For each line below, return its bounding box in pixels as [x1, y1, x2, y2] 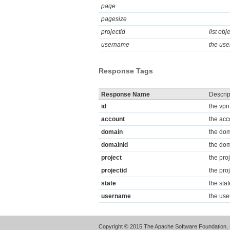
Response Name [101, 91, 150, 98]
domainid [101, 141, 128, 148]
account [101, 116, 125, 123]
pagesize [101, 15, 127, 23]
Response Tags [99, 67, 153, 75]
